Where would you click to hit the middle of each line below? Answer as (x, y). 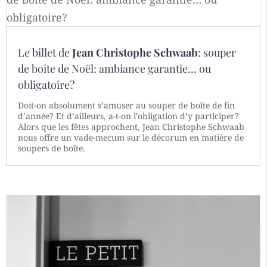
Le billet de (45, 53)
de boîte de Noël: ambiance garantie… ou (114, 69)
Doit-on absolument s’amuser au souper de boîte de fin (126, 105)
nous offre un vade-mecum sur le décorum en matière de (131, 138)
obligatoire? (46, 85)
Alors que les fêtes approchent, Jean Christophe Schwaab (131, 127)
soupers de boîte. (52, 148)
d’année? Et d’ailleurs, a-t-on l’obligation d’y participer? (128, 116)
